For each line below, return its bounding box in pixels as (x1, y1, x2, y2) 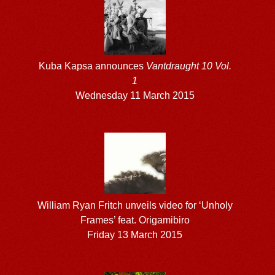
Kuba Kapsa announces (38, 60, 146, 71)
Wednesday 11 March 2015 (75, 90, 195, 101)
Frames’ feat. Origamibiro (80, 214, 190, 225)
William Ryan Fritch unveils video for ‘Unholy (37, 199, 233, 211)
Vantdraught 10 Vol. (145, 60, 231, 71)
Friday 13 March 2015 (87, 229, 183, 240)
